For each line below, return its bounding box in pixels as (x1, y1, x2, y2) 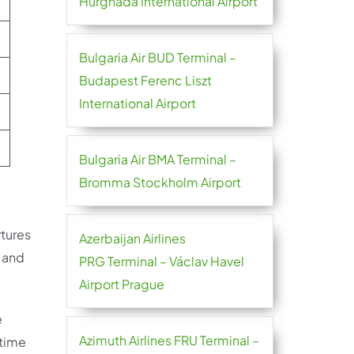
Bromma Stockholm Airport (78, 174, 241, 190)
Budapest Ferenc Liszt (78, 72, 212, 88)
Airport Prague (78, 276, 164, 292)
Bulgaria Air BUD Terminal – (78, 49, 236, 66)
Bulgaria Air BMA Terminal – (78, 151, 236, 168)
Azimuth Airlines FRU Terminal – (78, 332, 259, 348)
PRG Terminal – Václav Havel (78, 253, 244, 269)
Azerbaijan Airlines (78, 230, 186, 247)
